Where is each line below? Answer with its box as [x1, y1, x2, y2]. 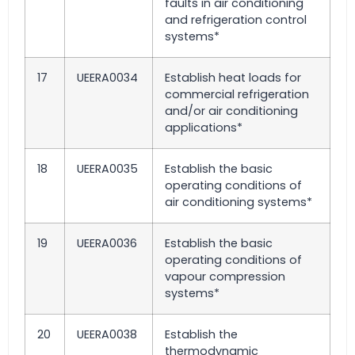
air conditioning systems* [165, 194, 312, 210]
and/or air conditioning [165, 103, 298, 119]
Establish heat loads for [165, 70, 301, 86]
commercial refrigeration [165, 86, 309, 102]
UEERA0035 [77, 161, 138, 177]
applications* [165, 120, 242, 136]
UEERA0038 [77, 326, 137, 342]
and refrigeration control [165, 12, 307, 28]
